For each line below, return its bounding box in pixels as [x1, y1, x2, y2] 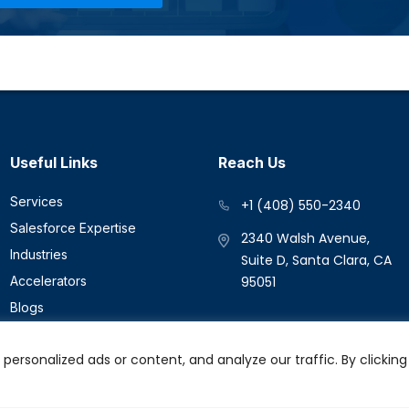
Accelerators [10, 272, 87, 288]
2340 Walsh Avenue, [241, 228, 370, 247]
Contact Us [10, 351, 76, 368]
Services [10, 193, 63, 209]
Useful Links [20, 152, 98, 172]
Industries [10, 246, 68, 262]
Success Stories [10, 325, 107, 341]
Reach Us [227, 152, 286, 172]
